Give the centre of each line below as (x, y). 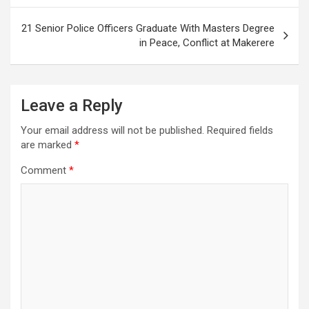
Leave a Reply (72, 106)
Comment (45, 171)
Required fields (240, 131)
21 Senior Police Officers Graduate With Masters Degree (148, 29)
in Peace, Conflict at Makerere (207, 43)
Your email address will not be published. (112, 131)
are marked (48, 145)
